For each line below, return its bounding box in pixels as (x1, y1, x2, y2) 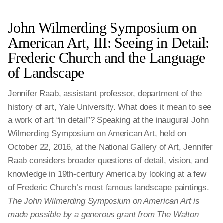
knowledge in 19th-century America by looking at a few (8, 169, 206, 179)
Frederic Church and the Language (8, 49, 205, 66)
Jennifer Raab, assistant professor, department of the (8, 89, 202, 98)
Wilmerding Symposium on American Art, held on (8, 129, 186, 138)
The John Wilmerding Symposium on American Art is (8, 196, 200, 206)
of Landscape (8, 64, 84, 81)
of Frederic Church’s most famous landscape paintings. (8, 183, 209, 192)
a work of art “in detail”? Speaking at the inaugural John (8, 115, 209, 125)
